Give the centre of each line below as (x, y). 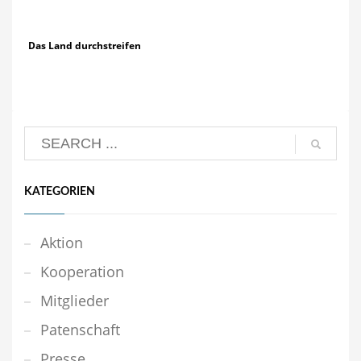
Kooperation (82, 272)
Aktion (62, 243)
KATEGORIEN (60, 192)
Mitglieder (75, 301)
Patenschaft (80, 330)
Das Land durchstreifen (85, 46)
